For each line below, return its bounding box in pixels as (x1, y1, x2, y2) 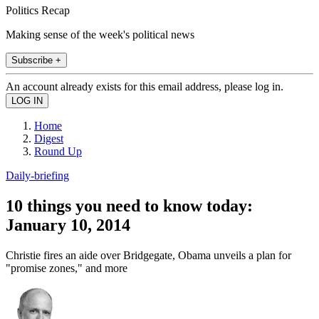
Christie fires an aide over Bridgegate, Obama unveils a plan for (6, 249, 291, 261)
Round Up (34, 145, 82, 157)
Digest (34, 132, 63, 145)
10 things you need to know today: (6, 196, 253, 215)
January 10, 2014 (6, 215, 130, 234)
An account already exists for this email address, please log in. (6, 80, 283, 93)
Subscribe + (11, 54, 61, 66)
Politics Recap (6, 4, 70, 16)
